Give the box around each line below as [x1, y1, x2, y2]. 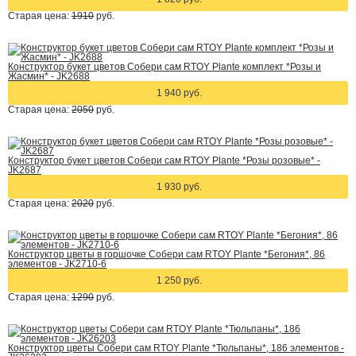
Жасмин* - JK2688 [8, 71, 90, 82]
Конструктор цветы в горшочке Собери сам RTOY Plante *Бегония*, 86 [8, 249, 325, 260]
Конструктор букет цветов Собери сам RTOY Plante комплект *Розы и [8, 61, 321, 72]
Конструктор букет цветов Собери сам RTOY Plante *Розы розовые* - [8, 155, 320, 166]
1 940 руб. [157, 87, 202, 99]
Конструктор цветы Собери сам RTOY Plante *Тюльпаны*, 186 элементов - [8, 342, 344, 354]
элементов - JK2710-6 [8, 258, 106, 269]
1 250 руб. [157, 275, 202, 286]
